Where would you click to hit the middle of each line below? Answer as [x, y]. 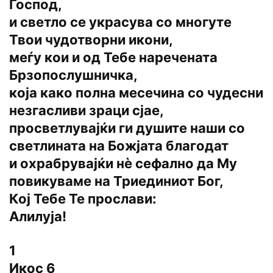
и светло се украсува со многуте [120, 22]
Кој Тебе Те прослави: [83, 199]
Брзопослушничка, [73, 75]
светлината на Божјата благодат [119, 146]
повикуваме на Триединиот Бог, [116, 181]
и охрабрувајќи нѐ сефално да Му [123, 164]
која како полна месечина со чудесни [136, 93]
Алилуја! [38, 217]
